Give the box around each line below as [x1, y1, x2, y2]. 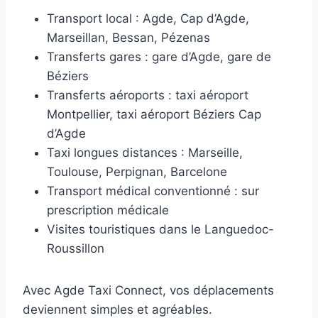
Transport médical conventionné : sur [47, 184, 259, 199]
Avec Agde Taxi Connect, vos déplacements [23, 283, 274, 298]
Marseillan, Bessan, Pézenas [47, 31, 210, 45]
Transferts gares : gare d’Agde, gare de [47, 50, 271, 65]
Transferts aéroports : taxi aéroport [47, 88, 248, 103]
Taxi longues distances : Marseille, [47, 146, 243, 160]
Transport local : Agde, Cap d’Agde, [47, 11, 249, 26]
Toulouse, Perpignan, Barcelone [47, 165, 227, 180]
